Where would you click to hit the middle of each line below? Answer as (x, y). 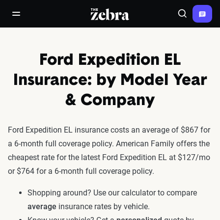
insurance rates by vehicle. (103, 206)
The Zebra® (112, 14)
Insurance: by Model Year (110, 81)
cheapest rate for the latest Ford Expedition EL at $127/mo (109, 157)
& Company (110, 101)
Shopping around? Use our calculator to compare (112, 193)
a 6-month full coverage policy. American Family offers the (109, 144)
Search (193, 18)
